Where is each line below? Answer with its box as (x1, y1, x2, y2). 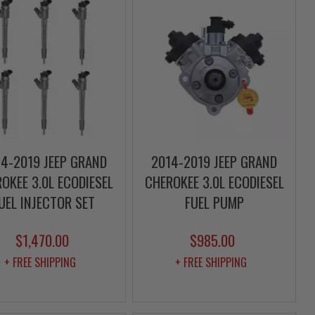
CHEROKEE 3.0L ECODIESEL (144, 171, 284, 193)
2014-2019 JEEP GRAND (151, 150, 278, 173)
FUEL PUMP (184, 191, 244, 214)
